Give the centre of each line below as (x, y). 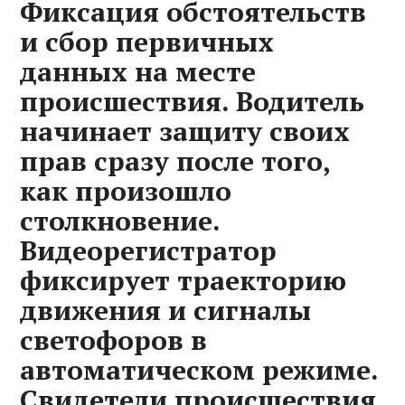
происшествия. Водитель (193, 101)
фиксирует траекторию (184, 280)
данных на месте (138, 71)
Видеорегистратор (149, 250)
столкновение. (120, 221)
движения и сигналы (166, 310)
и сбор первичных (147, 42)
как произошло (126, 191)
